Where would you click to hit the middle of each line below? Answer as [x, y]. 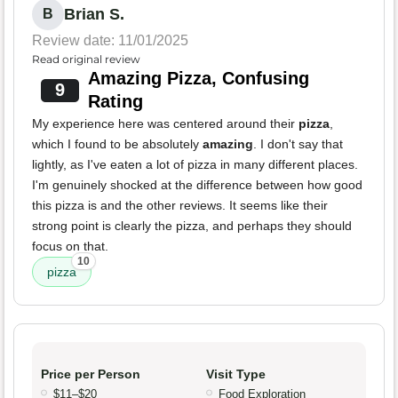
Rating [115, 102]
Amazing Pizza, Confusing [198, 79]
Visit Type [236, 374]
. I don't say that [298, 144]
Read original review [86, 60]
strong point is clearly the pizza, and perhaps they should [192, 226]
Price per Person [91, 374]
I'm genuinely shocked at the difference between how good [197, 185]
